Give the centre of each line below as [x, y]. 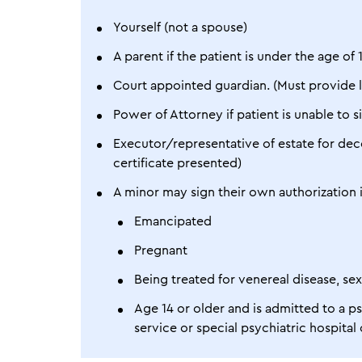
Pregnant [161, 250]
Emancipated [173, 221]
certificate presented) [177, 163]
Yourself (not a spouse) [180, 27]
